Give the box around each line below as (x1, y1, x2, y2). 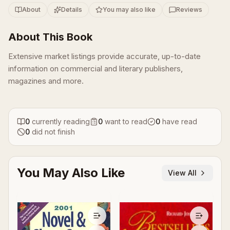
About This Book (8, 31, 92, 43)
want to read (105, 117, 147, 126)
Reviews (176, 6, 202, 13)
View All (168, 168, 197, 177)
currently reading (32, 117, 90, 126)
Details (61, 6, 82, 13)
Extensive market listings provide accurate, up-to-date (8, 51, 201, 61)
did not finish (32, 127, 75, 136)
